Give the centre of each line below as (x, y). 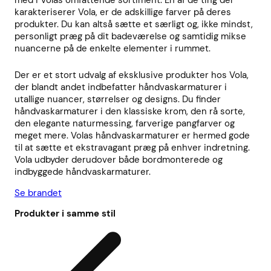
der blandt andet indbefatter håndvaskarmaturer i (121, 87)
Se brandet (38, 193)
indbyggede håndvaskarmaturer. (83, 172)
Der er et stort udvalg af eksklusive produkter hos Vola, (132, 75)
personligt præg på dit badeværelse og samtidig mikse (130, 37)
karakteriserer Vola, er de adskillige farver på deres (123, 12)
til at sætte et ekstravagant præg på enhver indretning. (132, 148)
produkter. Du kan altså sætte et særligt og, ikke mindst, (134, 24)
